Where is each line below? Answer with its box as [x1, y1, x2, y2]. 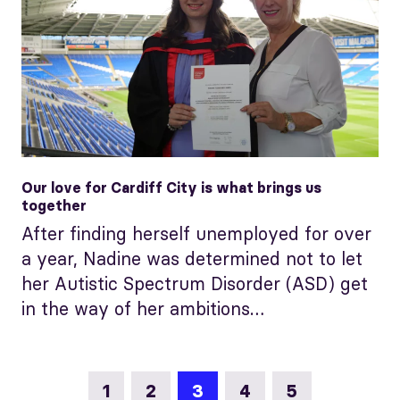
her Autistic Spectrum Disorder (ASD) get [21, 271, 368, 295]
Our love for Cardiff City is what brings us [21, 178, 321, 196]
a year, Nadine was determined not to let [21, 246, 362, 270]
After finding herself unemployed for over [21, 221, 371, 245]
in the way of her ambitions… [21, 296, 264, 320]
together [21, 196, 87, 214]
